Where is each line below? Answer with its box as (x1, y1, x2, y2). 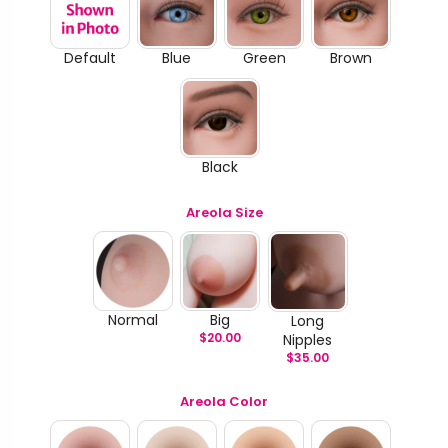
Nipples (283, 330, 333, 351)
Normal (108, 309, 159, 330)
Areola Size (185, 202, 263, 222)
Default (63, 47, 116, 68)
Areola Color (180, 391, 268, 411)
